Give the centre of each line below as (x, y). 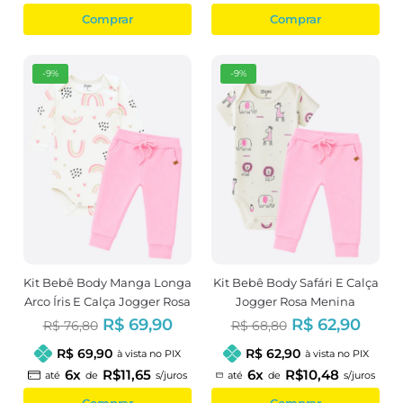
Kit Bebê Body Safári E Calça (296, 283)
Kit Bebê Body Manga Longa (107, 283)
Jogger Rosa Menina (296, 302)
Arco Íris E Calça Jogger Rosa (107, 302)
